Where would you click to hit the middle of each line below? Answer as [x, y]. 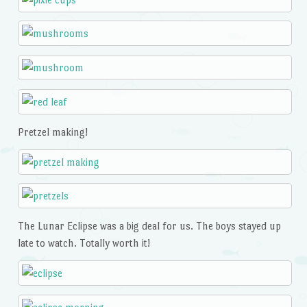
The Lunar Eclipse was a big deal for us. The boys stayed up [149, 226]
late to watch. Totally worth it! [84, 243]
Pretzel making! [52, 132]
